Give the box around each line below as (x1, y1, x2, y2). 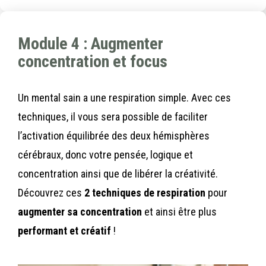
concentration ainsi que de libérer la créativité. (18, 167, 218, 180)
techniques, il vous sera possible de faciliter (18, 110, 208, 123)
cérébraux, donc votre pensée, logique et (18, 148, 193, 161)
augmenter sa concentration (18, 205, 142, 218)
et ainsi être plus (142, 205, 217, 218)
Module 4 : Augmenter (18, 33, 163, 53)
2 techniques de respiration (84, 186, 205, 199)
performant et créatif (18, 224, 113, 237)
